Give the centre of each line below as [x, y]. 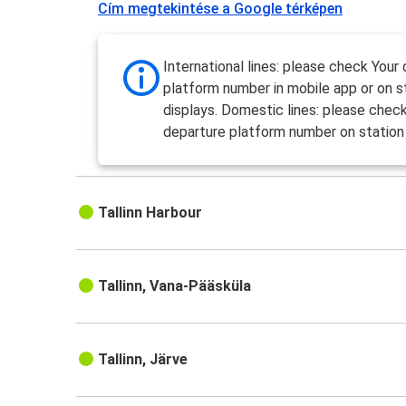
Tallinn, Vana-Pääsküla [175, 286]
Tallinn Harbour [150, 213]
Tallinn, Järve [143, 360]
